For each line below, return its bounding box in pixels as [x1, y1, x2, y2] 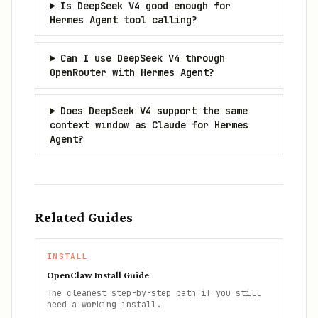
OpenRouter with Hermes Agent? [50, 66, 214, 79]
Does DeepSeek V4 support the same [60, 104, 248, 117]
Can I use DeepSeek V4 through [60, 52, 225, 65]
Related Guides [35, 209, 133, 225]
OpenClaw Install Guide [47, 269, 149, 280]
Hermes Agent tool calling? [50, 13, 197, 26]
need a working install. [47, 299, 161, 310]
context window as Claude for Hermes [50, 119, 248, 131]
